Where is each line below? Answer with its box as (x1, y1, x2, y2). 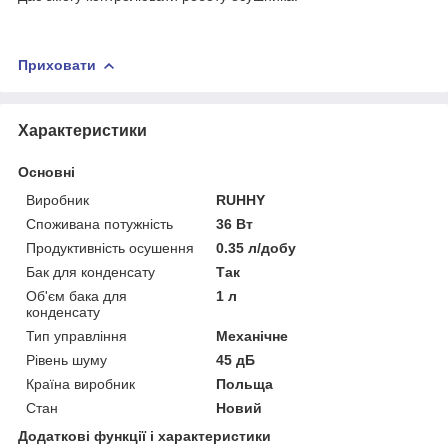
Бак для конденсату (26, 263, 155, 280)
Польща (216, 375, 274, 392)
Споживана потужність (26, 215, 173, 232)
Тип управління (26, 327, 127, 344)
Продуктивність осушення (26, 239, 194, 256)
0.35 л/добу (216, 239, 297, 256)
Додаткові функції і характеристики (18, 427, 271, 444)
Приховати (18, 56, 96, 73)
